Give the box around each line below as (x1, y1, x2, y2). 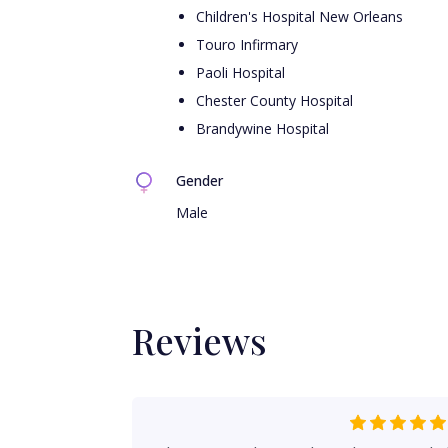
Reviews (132, 316, 267, 364)
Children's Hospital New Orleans (196, 7, 403, 26)
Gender (176, 171, 223, 190)
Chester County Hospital (196, 91, 353, 110)
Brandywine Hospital (196, 119, 329, 138)
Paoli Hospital (196, 63, 285, 82)
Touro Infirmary (196, 35, 298, 54)
